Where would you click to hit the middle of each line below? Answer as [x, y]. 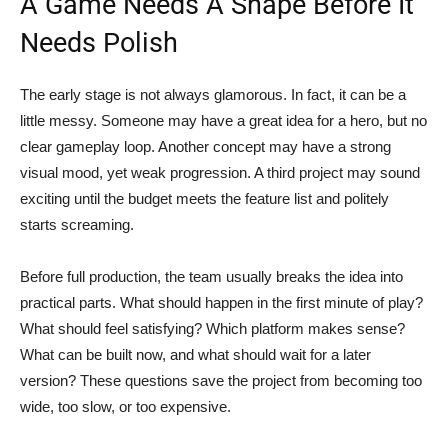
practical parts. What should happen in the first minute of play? [221, 302]
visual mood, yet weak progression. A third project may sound [220, 172]
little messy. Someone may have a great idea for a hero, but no [223, 120]
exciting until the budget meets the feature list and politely [204, 198]
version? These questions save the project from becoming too [221, 380]
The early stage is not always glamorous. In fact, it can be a [213, 94]
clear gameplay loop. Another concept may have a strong [205, 146]
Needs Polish [99, 42]
